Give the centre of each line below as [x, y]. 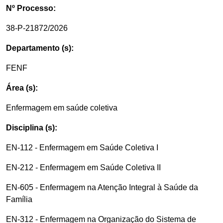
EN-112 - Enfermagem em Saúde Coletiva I [82, 148]
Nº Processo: [31, 8]
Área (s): [22, 88]
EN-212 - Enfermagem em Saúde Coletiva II [83, 167]
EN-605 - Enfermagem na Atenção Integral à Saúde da [102, 187]
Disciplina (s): [32, 128]
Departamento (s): [40, 48]
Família [19, 199]
